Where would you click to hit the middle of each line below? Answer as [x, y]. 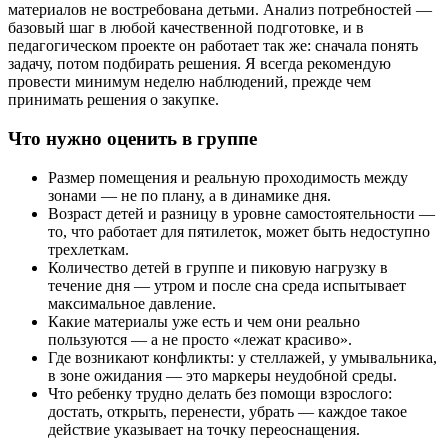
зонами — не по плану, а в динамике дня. [189, 195]
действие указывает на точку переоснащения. [204, 429]
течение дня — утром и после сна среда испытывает [227, 285]
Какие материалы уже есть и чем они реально [204, 321]
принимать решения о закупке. [113, 100]
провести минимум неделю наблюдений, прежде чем [189, 82]
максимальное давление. [132, 303]
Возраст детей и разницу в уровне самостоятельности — [241, 213]
